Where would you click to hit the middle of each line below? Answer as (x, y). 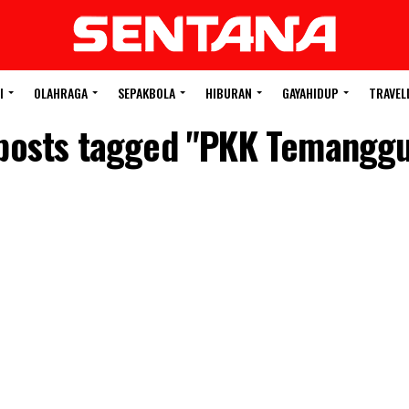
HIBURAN (229, 93)
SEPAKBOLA (147, 93)
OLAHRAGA (61, 93)
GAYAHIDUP (310, 93)
